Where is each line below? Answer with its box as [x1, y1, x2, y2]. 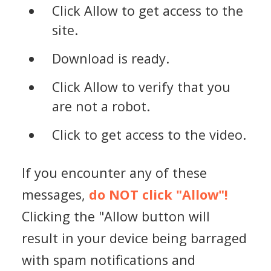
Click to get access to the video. [51, 126, 246, 144]
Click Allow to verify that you [51, 78, 230, 96]
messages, [22, 185, 89, 203]
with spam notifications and [22, 250, 195, 269]
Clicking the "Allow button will [22, 207, 210, 225]
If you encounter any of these [22, 163, 207, 181]
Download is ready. [51, 50, 169, 68]
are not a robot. [51, 97, 150, 116]
